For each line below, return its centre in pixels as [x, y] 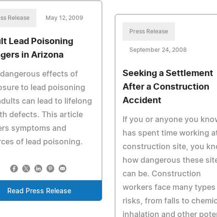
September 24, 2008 [158, 50]
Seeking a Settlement [168, 74]
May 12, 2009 [64, 18]
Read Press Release [39, 191]
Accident [142, 101]
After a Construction [166, 87]
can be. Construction [162, 174]
